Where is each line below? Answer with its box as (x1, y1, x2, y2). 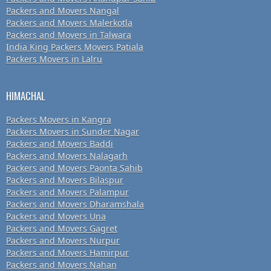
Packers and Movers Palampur (6, 186, 129, 198)
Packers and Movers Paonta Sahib (6, 162, 143, 174)
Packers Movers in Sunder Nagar (6, 126, 139, 138)
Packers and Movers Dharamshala (6, 198, 144, 211)
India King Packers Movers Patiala (6, 41, 143, 53)
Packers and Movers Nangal (6, 5, 119, 17)
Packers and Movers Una (6, 211, 106, 223)
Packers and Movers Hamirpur (6, 247, 129, 259)
